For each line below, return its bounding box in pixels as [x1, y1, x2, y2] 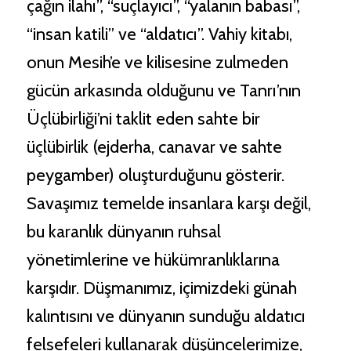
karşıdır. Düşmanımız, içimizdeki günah [26, 277, 297, 299]
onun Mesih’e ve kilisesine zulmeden [26, 52, 288, 74]
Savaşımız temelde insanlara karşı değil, [26, 193, 311, 215]
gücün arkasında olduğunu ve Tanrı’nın [26, 80, 301, 102]
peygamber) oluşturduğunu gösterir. [26, 165, 284, 186]
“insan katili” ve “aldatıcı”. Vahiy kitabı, [26, 24, 292, 45]
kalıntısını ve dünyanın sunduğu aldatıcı [26, 306, 305, 327]
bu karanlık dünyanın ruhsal [26, 221, 221, 243]
